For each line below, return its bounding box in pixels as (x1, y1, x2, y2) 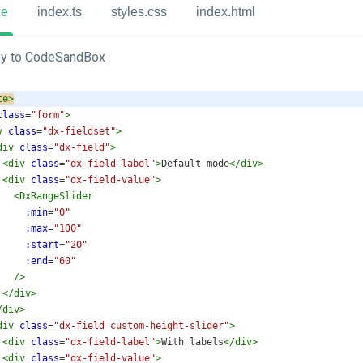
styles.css (111, 4, 167, 19)
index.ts (37, 4, 82, 19)
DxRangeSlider (19, 190, 93, 202)
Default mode (161, 158, 229, 169)
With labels (161, 336, 224, 348)
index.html (196, 4, 255, 19)
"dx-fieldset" (42, 126, 116, 137)
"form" (31, 109, 65, 121)
